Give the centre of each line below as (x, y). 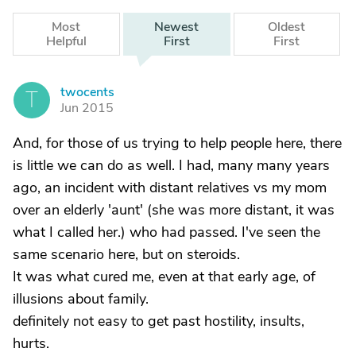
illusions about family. (81, 299)
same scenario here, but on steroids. (126, 254)
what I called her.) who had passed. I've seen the (166, 232)
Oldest (287, 27)
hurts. (31, 343)
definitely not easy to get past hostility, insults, (159, 321)
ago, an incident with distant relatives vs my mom (170, 188)
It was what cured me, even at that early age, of (164, 277)
